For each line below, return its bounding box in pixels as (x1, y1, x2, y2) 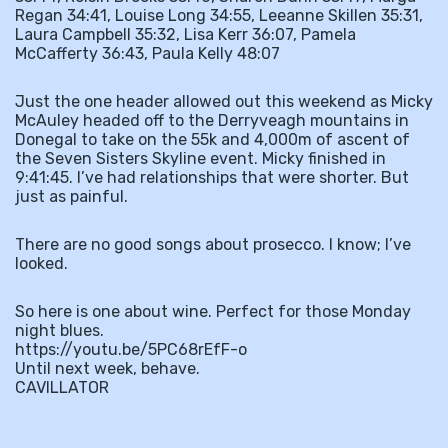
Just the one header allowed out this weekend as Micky (15, 92, 433, 111)
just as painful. (15, 187, 128, 206)
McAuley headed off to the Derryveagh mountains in (15, 111, 409, 130)
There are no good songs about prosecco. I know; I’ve (15, 235, 411, 254)
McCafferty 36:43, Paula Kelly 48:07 (15, 44, 280, 63)
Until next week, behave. (15, 359, 200, 378)
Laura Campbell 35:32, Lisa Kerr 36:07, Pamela (15, 25, 356, 44)
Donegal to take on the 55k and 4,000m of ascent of (15, 130, 410, 149)
